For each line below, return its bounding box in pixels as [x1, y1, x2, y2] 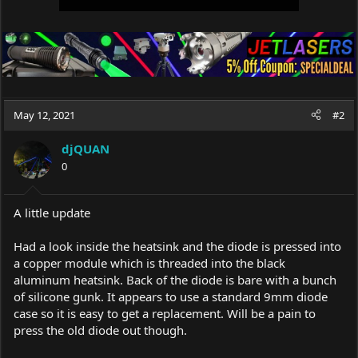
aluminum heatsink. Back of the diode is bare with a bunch [14, 272, 336, 288]
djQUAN [62, 140, 109, 157]
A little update [14, 205, 90, 221]
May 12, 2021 [14, 107, 75, 122]
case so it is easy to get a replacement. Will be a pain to [14, 305, 316, 321]
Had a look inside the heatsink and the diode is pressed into [14, 238, 341, 254]
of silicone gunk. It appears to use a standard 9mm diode [14, 288, 328, 304]
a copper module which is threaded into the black [14, 255, 285, 271]
